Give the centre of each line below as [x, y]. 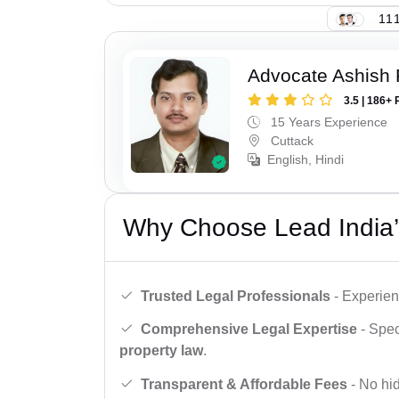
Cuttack [291, 141]
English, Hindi [306, 160]
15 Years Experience [328, 122]
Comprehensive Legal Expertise [249, 330]
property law [161, 351]
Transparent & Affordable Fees [244, 384]
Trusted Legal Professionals [236, 296]
